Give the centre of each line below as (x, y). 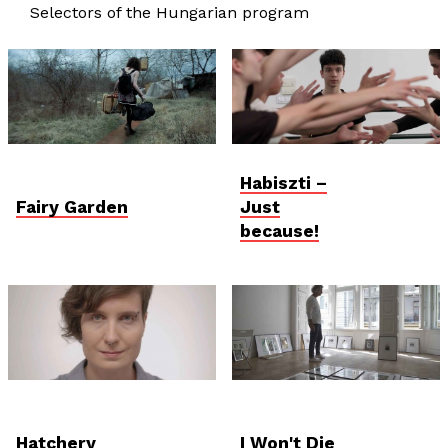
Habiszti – (283, 182)
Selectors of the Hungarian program (169, 13)
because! (279, 230)
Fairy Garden (72, 206)
